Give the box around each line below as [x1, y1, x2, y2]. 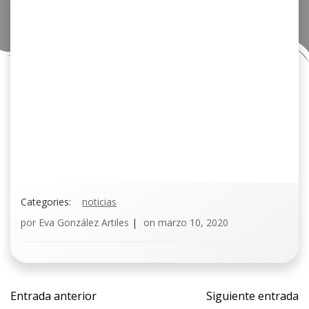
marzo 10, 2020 [158, 216, 228, 229]
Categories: [21, 195, 71, 208]
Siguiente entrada [206, 288, 299, 303]
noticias [82, 195, 117, 208]
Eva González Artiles [39, 216, 129, 229]
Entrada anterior [10, 288, 97, 303]
